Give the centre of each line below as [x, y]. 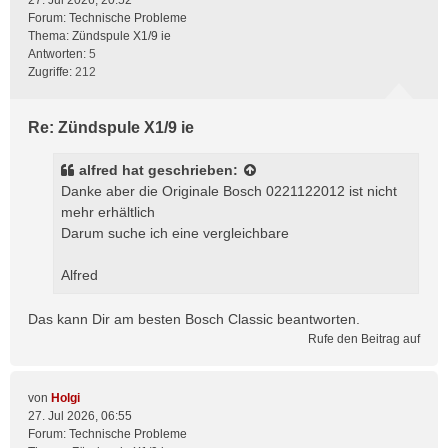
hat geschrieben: [180, 170]
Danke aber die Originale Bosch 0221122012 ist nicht [229, 191]
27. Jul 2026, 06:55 [80, 416]
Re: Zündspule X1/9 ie [111, 127]
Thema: [50, 36]
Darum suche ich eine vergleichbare [175, 233]
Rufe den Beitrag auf [364, 339]
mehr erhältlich [108, 212]
